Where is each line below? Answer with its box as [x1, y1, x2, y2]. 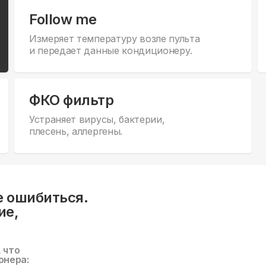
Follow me [29, 11, 97, 28]
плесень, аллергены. [29, 125, 122, 138]
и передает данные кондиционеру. [29, 45, 193, 57]
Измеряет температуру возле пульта [29, 33, 200, 45]
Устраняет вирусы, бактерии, [29, 113, 165, 126]
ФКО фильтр [29, 91, 114, 109]
